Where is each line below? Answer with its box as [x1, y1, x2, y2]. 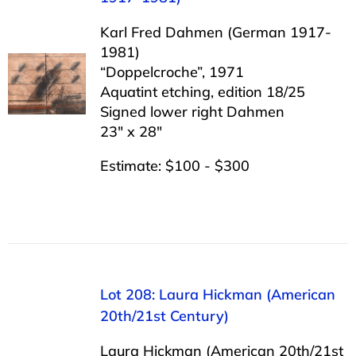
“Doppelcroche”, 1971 [99, 62, 244, 81]
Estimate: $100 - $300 [99, 156, 250, 175]
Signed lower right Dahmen [99, 102, 284, 121]
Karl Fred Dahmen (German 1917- [99, 22, 331, 41]
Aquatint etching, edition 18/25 [99, 82, 305, 101]
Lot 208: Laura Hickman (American [99, 284, 335, 304]
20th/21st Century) [99, 306, 229, 325]
